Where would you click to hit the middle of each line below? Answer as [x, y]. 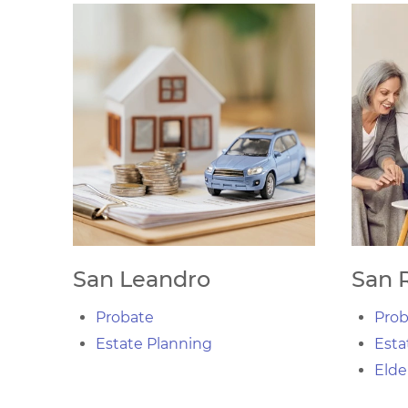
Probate [125, 317]
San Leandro [142, 279]
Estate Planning [154, 344]
